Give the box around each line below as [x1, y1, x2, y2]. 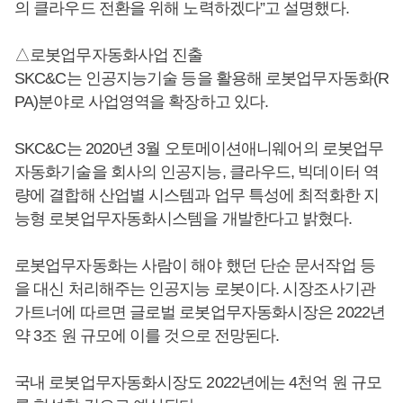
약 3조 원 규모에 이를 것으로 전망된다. [14, 326, 280, 345]
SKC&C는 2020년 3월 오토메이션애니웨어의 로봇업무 [14, 139, 384, 157]
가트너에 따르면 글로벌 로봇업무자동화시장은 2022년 [14, 302, 385, 321]
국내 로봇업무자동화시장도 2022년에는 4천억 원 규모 [14, 372, 382, 391]
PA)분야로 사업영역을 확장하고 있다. [14, 92, 269, 111]
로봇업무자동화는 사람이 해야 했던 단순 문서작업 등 [14, 255, 375, 274]
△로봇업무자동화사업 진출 [14, 45, 203, 64]
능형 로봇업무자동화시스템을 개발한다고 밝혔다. [14, 209, 353, 228]
